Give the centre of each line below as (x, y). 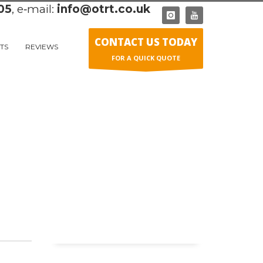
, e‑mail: (34, 9)
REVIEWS (42, 47)
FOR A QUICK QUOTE (146, 58)
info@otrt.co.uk (104, 9)
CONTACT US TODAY (146, 42)
